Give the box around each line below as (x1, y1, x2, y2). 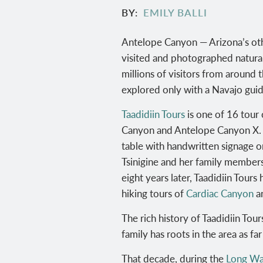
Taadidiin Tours (122, 106, 185, 121)
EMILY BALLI (143, 5, 207, 20)
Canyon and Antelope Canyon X (122, 122, 259, 137)
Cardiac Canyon (186, 186, 254, 200)
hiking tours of (122, 186, 186, 200)
